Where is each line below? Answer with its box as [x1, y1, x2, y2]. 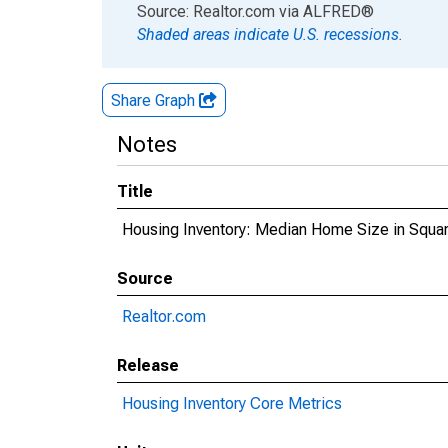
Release [117, 356, 179, 375]
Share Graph [111, 91, 199, 110]
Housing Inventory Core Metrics [122, 394, 342, 413]
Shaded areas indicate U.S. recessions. [137, 25, 403, 44]
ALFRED [303, 2, 361, 21]
